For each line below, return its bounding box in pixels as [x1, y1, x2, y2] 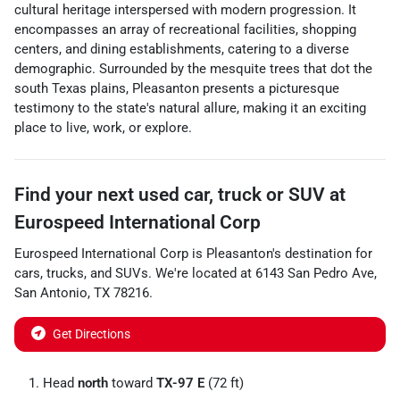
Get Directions [53, 327, 130, 341]
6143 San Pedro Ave [255, 265, 374, 281]
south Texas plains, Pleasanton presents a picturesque [14, 80, 339, 96]
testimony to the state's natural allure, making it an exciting [14, 100, 366, 116]
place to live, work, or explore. [14, 120, 192, 136]
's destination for [272, 246, 372, 262]
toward [108, 375, 156, 391]
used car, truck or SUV [138, 184, 325, 205]
